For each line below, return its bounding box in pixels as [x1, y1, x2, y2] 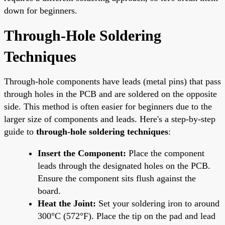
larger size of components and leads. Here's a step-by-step [4, 114, 215, 124]
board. [38, 185, 61, 196]
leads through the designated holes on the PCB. [38, 160, 210, 171]
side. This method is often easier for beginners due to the [4, 101, 212, 111]
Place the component [126, 148, 204, 158]
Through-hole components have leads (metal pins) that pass [4, 76, 221, 86]
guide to [4, 126, 36, 137]
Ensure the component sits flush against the [38, 173, 196, 183]
